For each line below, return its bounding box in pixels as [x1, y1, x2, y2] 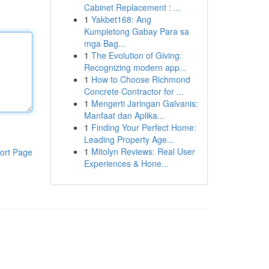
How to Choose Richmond [91, 73, 190, 85]
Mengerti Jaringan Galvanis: [91, 97, 198, 109]
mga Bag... [83, 37, 125, 49]
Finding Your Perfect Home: [91, 121, 196, 133]
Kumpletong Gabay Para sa [83, 25, 189, 37]
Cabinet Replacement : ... [83, 1, 181, 13]
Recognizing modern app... [83, 61, 187, 73]
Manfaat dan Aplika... [83, 109, 165, 121]
